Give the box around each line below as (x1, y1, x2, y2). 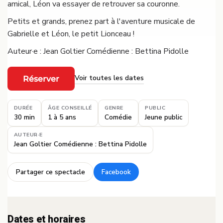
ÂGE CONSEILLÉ (48, 104, 92, 111)
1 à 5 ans (48, 112, 76, 122)
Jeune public (145, 112, 183, 122)
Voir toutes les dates (75, 73, 144, 83)
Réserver (23, 74, 59, 84)
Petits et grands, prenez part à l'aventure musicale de (7, 15, 195, 27)
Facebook (102, 167, 131, 177)
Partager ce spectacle (16, 167, 85, 177)
